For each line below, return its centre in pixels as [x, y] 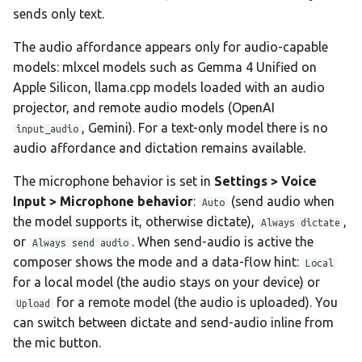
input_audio [47, 129]
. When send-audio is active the [223, 242]
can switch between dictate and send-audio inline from [173, 323]
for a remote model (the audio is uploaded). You [196, 303]
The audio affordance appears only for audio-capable [170, 47]
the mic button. [57, 343]
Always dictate [301, 223]
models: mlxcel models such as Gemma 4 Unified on [165, 67]
